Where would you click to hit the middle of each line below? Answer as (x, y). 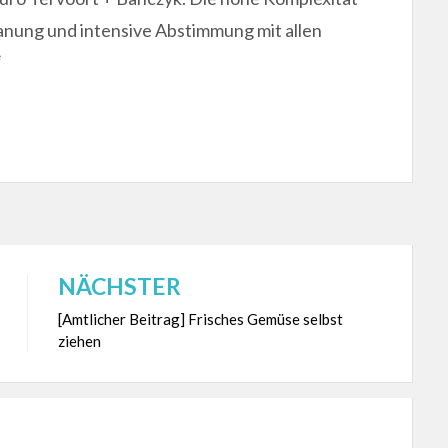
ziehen (79, 340)
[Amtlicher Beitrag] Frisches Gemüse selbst (200, 318)
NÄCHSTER (119, 285)
